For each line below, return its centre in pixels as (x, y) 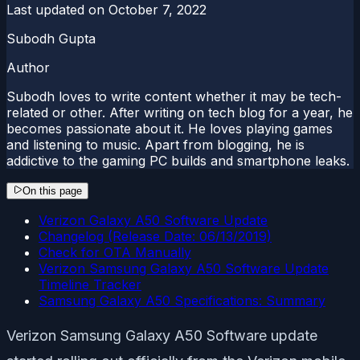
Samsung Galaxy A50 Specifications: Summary (182, 300)
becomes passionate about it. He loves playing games (170, 128)
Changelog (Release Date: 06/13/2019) (155, 236)
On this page (52, 190)
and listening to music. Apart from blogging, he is (155, 144)
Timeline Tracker (90, 284)
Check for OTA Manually (115, 252)
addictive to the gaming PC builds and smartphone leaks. (178, 160)
